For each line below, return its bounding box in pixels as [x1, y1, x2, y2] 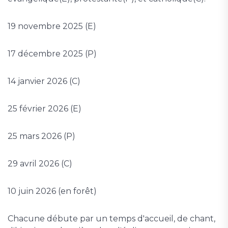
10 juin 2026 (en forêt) [8, 186, 97, 196]
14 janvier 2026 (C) [8, 76, 80, 87]
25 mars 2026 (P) [8, 131, 75, 141]
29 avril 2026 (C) [8, 159, 72, 169]
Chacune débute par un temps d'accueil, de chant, [8, 214, 215, 224]
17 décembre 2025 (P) [8, 49, 97, 59]
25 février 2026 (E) [8, 104, 81, 114]
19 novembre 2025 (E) [8, 21, 96, 32]
